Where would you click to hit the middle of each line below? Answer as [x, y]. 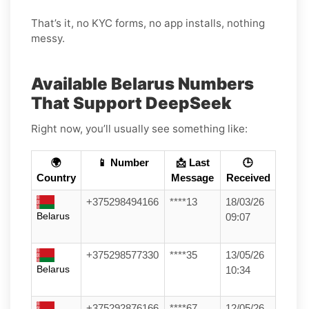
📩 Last [192, 162]
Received [248, 178]
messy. [48, 38]
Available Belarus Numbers [142, 83]
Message [192, 178]
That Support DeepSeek [131, 103]
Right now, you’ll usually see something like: [139, 128]
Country [56, 178]
